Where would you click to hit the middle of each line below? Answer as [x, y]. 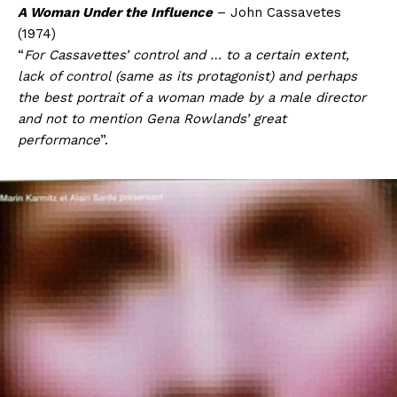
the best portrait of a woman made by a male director [192, 97]
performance [59, 140]
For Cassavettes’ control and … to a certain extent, [187, 54]
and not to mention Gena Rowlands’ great [152, 118]
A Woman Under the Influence [115, 12]
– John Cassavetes [277, 12]
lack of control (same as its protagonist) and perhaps [187, 76]
